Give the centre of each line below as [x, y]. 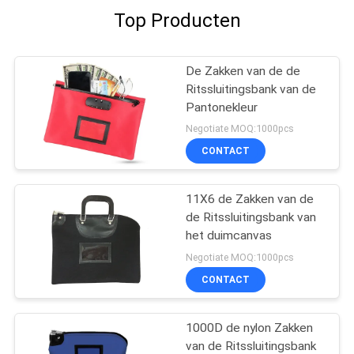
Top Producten [177, 20]
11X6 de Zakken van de [250, 200]
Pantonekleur [222, 107]
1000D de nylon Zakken [250, 328]
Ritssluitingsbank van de [251, 89]
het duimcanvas [229, 236]
